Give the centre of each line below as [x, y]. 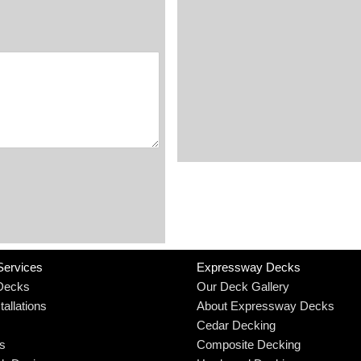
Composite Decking [249, 344]
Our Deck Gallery [243, 286]
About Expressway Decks [266, 305]
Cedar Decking [236, 325]
